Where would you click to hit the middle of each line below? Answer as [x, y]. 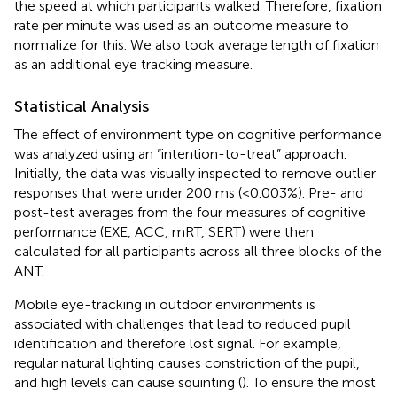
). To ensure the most [309, 382]
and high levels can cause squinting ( [128, 382]
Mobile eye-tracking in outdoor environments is [165, 304]
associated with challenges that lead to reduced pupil [183, 323]
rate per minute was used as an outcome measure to [182, 25]
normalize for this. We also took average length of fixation [197, 44]
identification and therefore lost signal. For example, [178, 343]
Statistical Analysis [82, 106]
